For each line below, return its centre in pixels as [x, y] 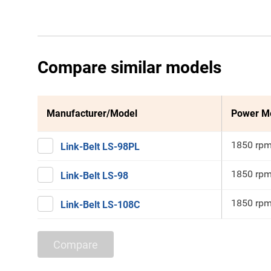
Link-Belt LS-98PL [100, 147]
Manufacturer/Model [92, 113]
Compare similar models [129, 67]
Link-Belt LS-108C [100, 205]
